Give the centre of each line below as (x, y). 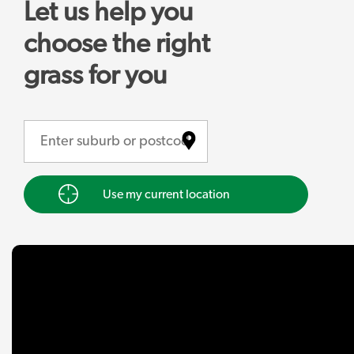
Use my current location (166, 194)
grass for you (95, 76)
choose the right (117, 45)
